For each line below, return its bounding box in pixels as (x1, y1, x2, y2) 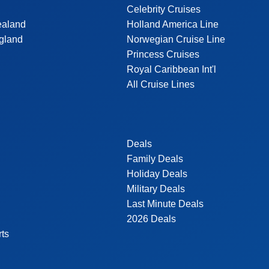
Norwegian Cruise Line (126, 34, 225, 44)
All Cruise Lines (126, 79, 195, 89)
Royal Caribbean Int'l (126, 64, 216, 74)
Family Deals (126, 154, 183, 164)
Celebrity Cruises (126, 4, 201, 14)
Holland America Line (126, 19, 219, 29)
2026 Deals (126, 214, 176, 224)
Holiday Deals (126, 169, 187, 179)
